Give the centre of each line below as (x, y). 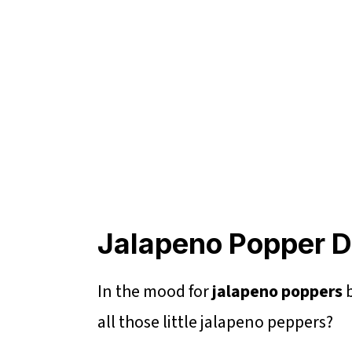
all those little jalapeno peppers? (215, 323)
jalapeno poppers (277, 292)
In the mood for (155, 292)
